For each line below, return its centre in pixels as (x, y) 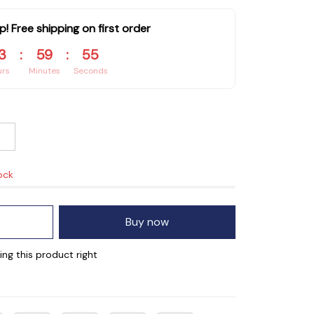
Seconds (90, 71)
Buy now (147, 222)
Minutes (44, 71)
